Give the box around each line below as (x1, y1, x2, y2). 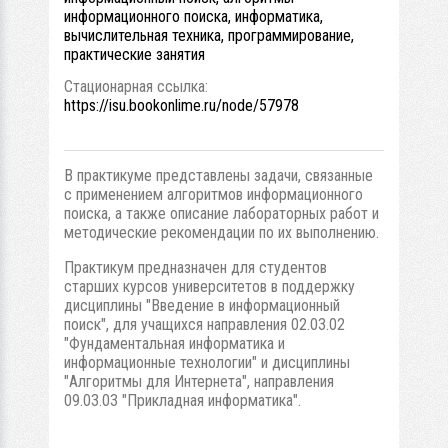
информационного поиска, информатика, (64, 7, 323, 26)
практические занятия (64, 45, 205, 64)
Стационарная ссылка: (64, 77, 208, 96)
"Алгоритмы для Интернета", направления (64, 372, 334, 391)
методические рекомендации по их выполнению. (64, 223, 379, 242)
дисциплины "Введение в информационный (64, 296, 340, 315)
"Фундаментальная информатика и (64, 334, 285, 353)
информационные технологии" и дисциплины (64, 353, 350, 372)
